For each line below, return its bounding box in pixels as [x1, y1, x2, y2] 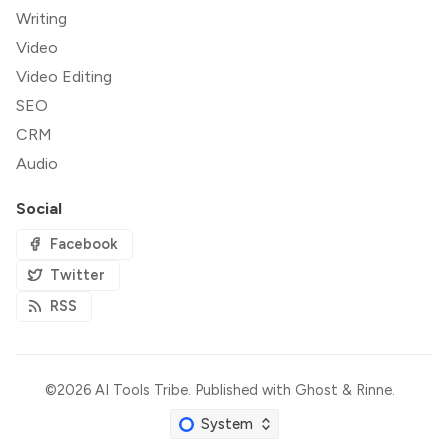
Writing [16, 8, 67, 28]
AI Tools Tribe [95, 380, 189, 399]
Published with [195, 380, 296, 399]
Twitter [50, 265, 106, 284]
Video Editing [16, 66, 112, 86]
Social [16, 198, 62, 218]
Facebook [50, 234, 119, 253]
